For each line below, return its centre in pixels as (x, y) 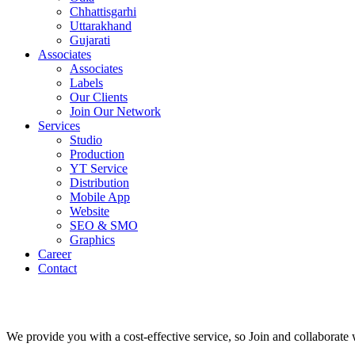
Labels (86, 83)
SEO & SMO (104, 225)
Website (90, 211)
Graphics (92, 240)
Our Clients (99, 97)
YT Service (99, 168)
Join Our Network (115, 111)
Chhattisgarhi (103, 11)
